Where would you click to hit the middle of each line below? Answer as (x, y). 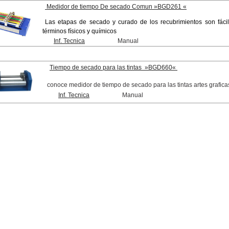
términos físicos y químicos (79, 31)
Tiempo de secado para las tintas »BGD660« (113, 67)
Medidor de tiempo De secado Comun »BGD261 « (116, 7)
